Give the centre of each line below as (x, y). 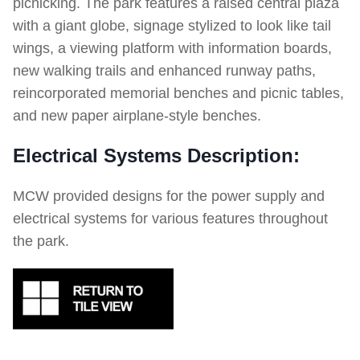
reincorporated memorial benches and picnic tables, (178, 93)
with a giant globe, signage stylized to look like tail (172, 26)
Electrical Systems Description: (156, 155)
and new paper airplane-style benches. (137, 116)
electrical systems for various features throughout (170, 219)
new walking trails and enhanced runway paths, (164, 71)
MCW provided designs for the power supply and (169, 196)
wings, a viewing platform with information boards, (172, 48)
